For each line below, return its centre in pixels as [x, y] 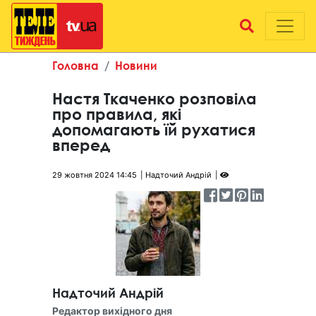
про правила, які [117, 114]
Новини [136, 65]
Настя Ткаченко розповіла [154, 99]
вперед [81, 145]
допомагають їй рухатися [154, 130]
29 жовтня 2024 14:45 [95, 175]
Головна [75, 65]
